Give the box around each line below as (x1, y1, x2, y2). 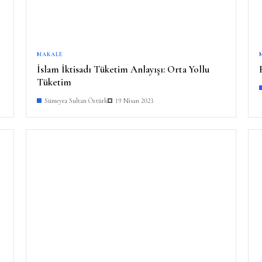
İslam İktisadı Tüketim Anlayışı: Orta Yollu (37, 63, 209, 75)
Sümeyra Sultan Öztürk (44, 96, 108, 105)
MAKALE (37, 50, 63, 58)
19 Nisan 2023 (115, 96, 153, 105)
